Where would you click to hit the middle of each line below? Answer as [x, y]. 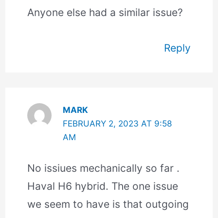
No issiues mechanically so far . [104, 168]
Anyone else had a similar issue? [105, 12]
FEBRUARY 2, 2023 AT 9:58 [117, 123]
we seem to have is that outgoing [108, 204]
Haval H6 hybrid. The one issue [103, 186]
